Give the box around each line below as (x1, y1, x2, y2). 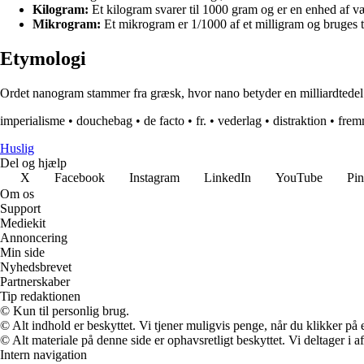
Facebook (54, 171, 105, 185)
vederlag (218, 114, 262, 128)
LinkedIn (204, 171, 251, 185)
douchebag (76, 114, 132, 128)
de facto (144, 114, 184, 128)
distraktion (273, 114, 327, 128)
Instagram (129, 171, 180, 185)
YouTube (275, 171, 323, 185)
